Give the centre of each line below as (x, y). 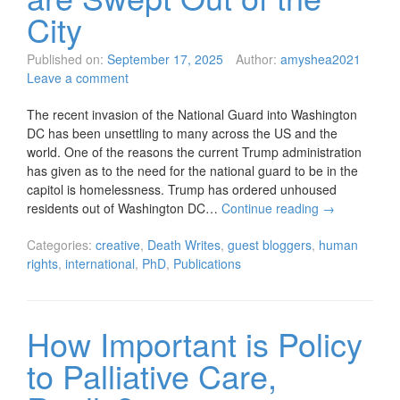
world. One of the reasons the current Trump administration (194, 152)
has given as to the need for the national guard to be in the (192, 171)
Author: (256, 59)
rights (42, 264)
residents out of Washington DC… (124, 208)
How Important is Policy (195, 344)
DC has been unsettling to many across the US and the (182, 133)
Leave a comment (78, 78)
